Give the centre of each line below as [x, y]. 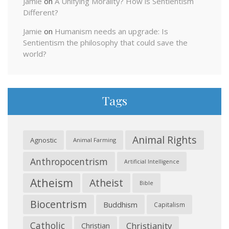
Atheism [52, 182]
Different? [41, 13]
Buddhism [120, 204]
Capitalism [169, 204]
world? [35, 54]
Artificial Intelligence [152, 161]
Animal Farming [95, 140]
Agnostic [43, 140]
